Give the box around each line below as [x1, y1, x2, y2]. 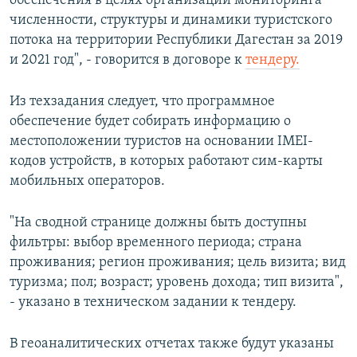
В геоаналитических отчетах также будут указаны [10, 336, 334, 352]
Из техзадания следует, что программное [10, 94, 275, 110]
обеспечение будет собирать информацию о [10, 114, 291, 130]
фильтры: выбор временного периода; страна [10, 235, 302, 251]
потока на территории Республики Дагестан [10, 33, 294, 49]
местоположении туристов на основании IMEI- [10, 134, 313, 150]
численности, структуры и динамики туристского [10, 13, 332, 29]
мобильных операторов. [10, 174, 165, 190]
